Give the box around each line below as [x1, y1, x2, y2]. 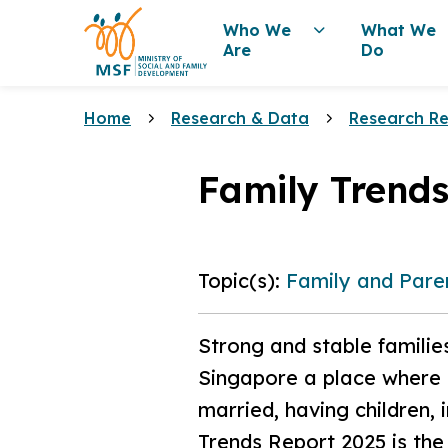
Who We [223, 20, 292, 40]
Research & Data [171, 108, 309, 128]
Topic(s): [198, 268, 286, 293]
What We [361, 20, 437, 40]
